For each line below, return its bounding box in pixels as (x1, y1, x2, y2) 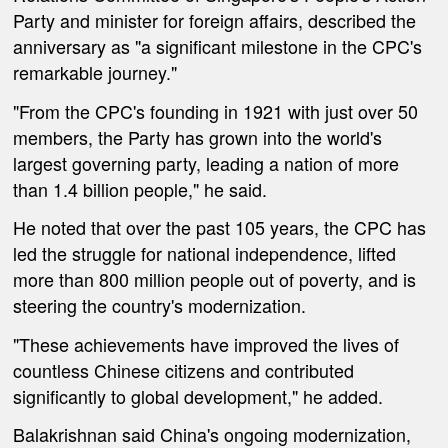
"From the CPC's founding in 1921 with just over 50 (13, 97, 419, 124)
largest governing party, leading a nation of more (13, 149, 400, 176)
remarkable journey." (13, 58, 178, 85)
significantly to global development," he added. (13, 382, 384, 409)
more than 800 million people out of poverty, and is (13, 266, 417, 293)
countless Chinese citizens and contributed (13, 356, 355, 383)
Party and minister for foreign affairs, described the (13, 6, 417, 33)
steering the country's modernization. (13, 292, 307, 319)
